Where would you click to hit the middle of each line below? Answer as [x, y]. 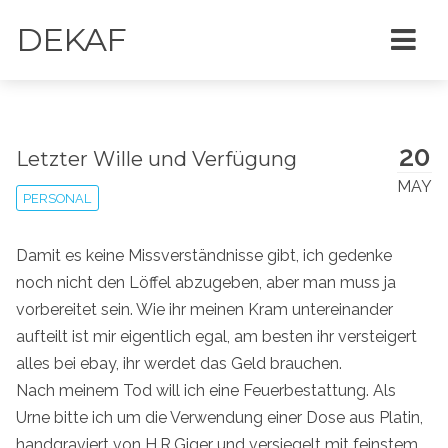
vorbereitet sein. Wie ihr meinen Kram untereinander [204, 309]
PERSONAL [57, 198]
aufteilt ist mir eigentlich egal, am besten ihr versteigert [216, 336]
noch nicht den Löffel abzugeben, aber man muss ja [206, 282]
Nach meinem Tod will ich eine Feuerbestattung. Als [206, 390]
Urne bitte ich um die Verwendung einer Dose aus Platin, [219, 417]
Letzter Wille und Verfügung [156, 158]
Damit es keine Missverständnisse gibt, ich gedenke [204, 255]
